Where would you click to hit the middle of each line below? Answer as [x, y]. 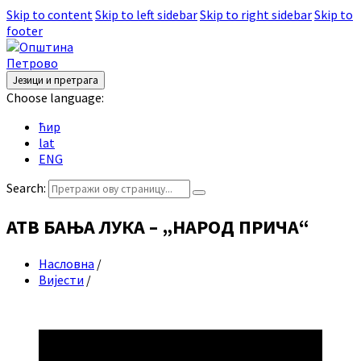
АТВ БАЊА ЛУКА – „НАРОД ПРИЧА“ [158, 226]
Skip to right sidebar [256, 15]
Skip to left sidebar [146, 15]
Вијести [61, 279]
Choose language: [55, 98]
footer [25, 31]
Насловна [66, 263]
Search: [26, 188]
